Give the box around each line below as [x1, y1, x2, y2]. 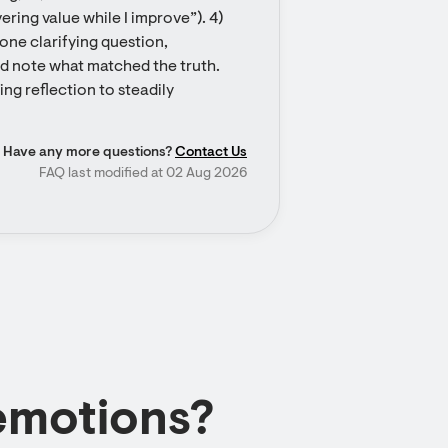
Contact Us [175, 146, 247, 160]
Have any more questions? [3, 146, 175, 160]
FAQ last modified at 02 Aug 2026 [39, 167, 247, 181]
